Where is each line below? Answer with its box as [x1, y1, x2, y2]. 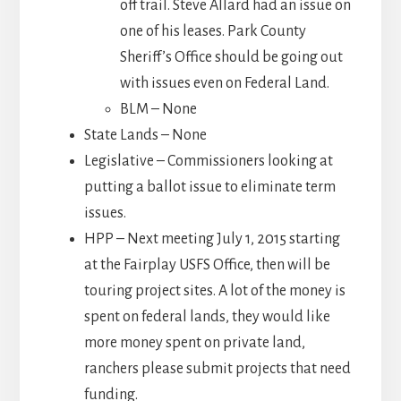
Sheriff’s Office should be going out [119, 48, 343, 65]
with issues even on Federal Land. [119, 74, 329, 91]
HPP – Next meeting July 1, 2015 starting [83, 230, 340, 247]
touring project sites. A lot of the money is [83, 282, 346, 299]
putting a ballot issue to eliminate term [83, 178, 336, 195]
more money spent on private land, [83, 334, 305, 351]
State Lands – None [83, 126, 207, 143]
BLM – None [119, 100, 197, 117]
